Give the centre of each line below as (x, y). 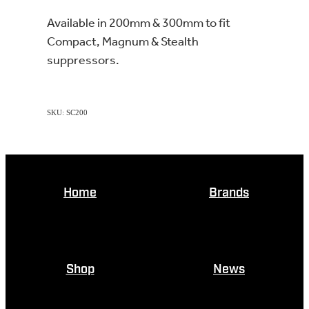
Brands (229, 192)
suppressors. (83, 60)
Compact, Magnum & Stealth (123, 42)
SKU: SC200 (67, 112)
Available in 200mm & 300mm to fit (139, 23)
